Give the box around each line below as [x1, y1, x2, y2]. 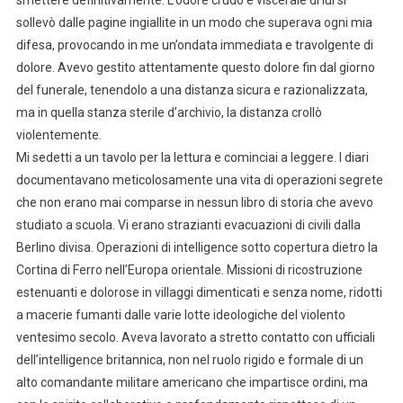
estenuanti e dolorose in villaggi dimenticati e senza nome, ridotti [15, 284, 382, 300]
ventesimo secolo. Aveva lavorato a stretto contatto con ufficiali [15, 329, 375, 345]
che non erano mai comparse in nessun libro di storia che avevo [15, 194, 373, 210]
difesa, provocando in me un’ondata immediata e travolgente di [15, 37, 373, 52]
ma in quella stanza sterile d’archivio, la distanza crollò [15, 104, 322, 120]
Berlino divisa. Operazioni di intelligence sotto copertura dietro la [15, 239, 378, 255]
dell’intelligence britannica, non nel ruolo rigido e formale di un [15, 352, 363, 367]
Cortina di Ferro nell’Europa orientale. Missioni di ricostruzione [15, 262, 363, 277]
